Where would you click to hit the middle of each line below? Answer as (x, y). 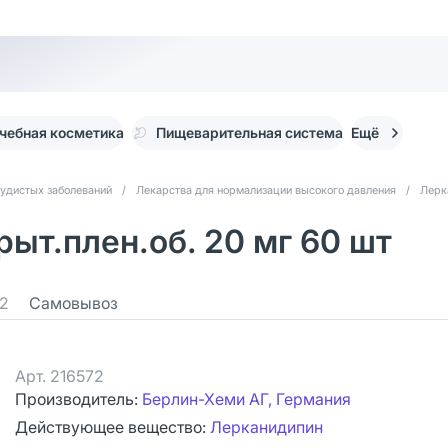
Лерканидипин (266, 427)
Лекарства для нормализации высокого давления (266, 190)
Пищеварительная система (249, 132)
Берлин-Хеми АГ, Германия (246, 399)
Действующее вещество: (112, 427)
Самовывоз (73, 303)
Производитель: (78, 399)
